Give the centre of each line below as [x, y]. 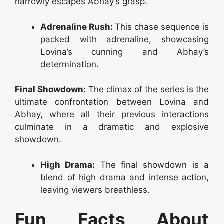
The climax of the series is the [147, 90]
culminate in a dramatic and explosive [112, 127]
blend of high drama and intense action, [125, 177]
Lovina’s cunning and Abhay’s [125, 52]
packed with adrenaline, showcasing [125, 39]
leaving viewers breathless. [95, 190]
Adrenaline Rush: [78, 27]
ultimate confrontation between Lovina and [112, 102]
